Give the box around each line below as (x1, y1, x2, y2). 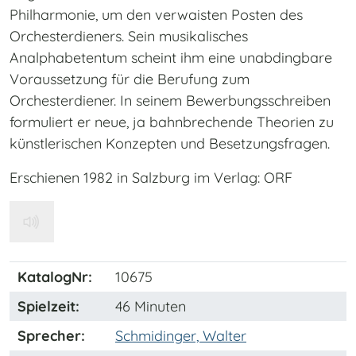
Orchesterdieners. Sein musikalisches (10, 27, 248, 46)
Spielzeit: (17, 297, 79, 316)
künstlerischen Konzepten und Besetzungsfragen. (10, 134, 330, 153)
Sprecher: (17, 327, 85, 346)
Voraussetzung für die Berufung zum (10, 70, 250, 89)
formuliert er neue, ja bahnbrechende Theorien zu (10, 113, 334, 132)
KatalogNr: (17, 268, 92, 287)
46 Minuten (115, 297, 186, 316)
